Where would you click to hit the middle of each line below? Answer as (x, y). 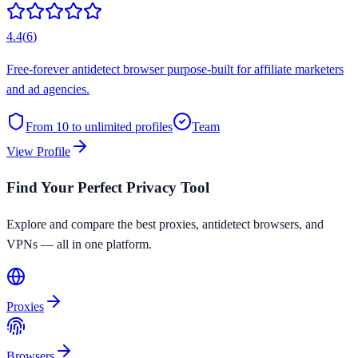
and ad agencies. (48, 89)
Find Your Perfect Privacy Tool (108, 188)
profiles (152, 126)
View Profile (38, 151)
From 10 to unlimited (79, 126)
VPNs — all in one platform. (79, 245)
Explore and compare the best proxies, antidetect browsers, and (165, 225)
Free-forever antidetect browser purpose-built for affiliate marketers (175, 69)
